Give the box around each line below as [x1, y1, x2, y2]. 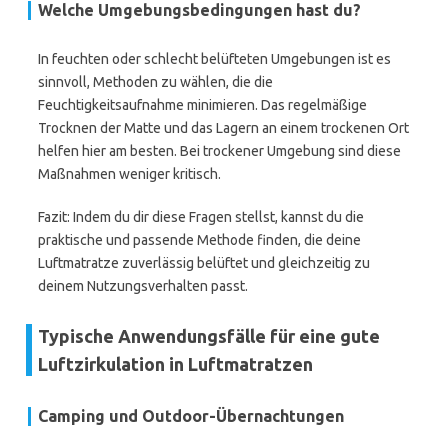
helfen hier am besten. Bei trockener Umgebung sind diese [38, 143, 401, 159]
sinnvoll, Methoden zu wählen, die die [38, 74, 273, 90]
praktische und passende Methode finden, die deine [38, 232, 361, 248]
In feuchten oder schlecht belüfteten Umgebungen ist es [38, 51, 391, 67]
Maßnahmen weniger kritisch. [38, 166, 221, 182]
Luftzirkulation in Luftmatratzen [38, 354, 313, 374]
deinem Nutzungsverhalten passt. [38, 278, 248, 294]
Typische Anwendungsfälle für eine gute [38, 326, 380, 346]
